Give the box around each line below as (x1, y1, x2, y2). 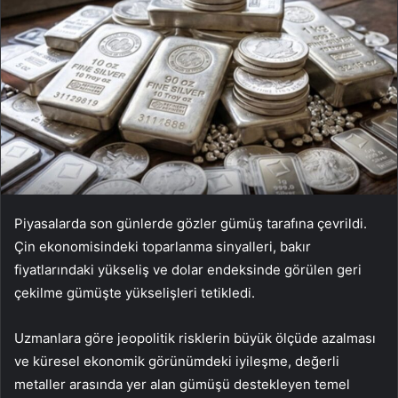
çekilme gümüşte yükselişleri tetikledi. (14, 284, 255, 302)
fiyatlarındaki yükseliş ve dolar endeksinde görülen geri (14, 261, 362, 279)
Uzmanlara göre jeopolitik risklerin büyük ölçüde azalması (14, 330, 376, 347)
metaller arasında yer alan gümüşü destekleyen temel (14, 376, 350, 394)
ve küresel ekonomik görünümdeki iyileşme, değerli (14, 353, 339, 370)
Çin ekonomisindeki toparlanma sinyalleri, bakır (14, 238, 311, 256)
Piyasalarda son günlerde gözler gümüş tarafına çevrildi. (14, 215, 367, 233)
